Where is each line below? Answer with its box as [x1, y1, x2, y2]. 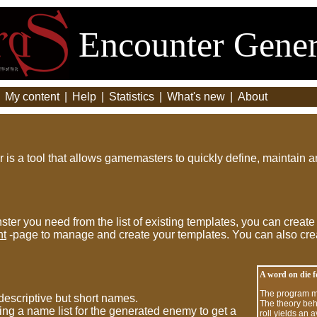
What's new [167, 91, 225, 103]
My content [5, 91, 59, 103]
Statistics [109, 91, 154, 103]
